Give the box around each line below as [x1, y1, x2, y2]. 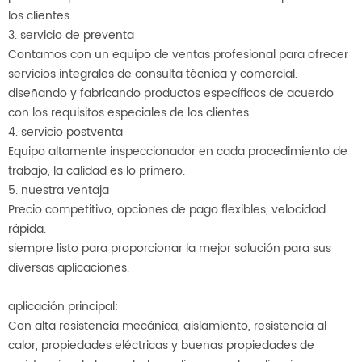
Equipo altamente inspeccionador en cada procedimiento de [8, 141, 347, 161]
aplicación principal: [8, 297, 118, 316]
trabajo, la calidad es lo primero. [8, 161, 185, 180]
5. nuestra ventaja [8, 180, 109, 200]
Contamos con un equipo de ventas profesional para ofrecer [8, 44, 348, 64]
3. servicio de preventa [8, 25, 134, 44]
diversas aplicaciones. [8, 258, 129, 277]
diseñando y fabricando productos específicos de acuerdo [8, 83, 334, 103]
